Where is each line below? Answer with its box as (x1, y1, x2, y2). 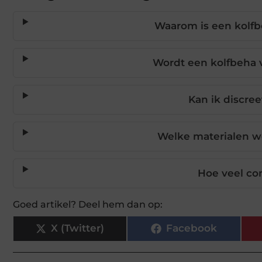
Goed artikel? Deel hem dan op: (13, 198, 163, 210)
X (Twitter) (51, 222, 104, 235)
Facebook (166, 222, 217, 235)
